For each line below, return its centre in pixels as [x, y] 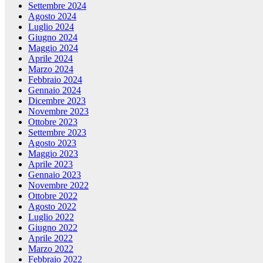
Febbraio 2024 [55, 79]
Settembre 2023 [57, 132]
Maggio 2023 [53, 153]
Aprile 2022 [50, 238]
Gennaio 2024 [55, 90]
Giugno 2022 [53, 227]
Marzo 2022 [51, 248]
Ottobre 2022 [53, 195]
